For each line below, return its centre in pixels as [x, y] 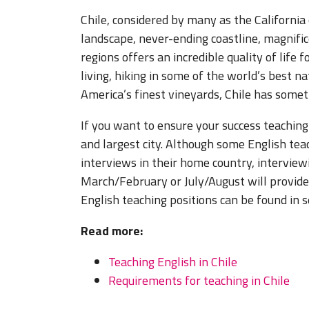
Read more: [112, 230]
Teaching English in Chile [173, 261]
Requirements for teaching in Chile [199, 280]
